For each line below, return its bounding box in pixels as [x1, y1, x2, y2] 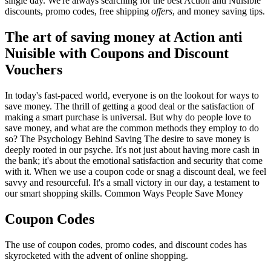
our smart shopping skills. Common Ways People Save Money [5, 188, 243, 199]
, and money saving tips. [172, 6, 265, 17]
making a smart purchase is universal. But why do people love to [5, 112, 251, 123]
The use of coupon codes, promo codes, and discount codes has [5, 240, 247, 250]
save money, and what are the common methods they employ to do [5, 123, 259, 134]
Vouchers [5, 62, 62, 78]
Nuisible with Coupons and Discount [5, 45, 229, 62]
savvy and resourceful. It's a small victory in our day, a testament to [5, 177, 260, 188]
